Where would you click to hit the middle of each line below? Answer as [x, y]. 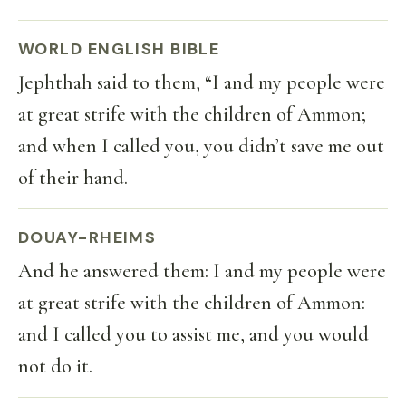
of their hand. [73, 178]
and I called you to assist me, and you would [193, 334]
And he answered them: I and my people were [202, 271]
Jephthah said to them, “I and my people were [202, 82]
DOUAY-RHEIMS [87, 237]
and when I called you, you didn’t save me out [201, 146]
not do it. [55, 366]
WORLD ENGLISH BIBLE [119, 49]
